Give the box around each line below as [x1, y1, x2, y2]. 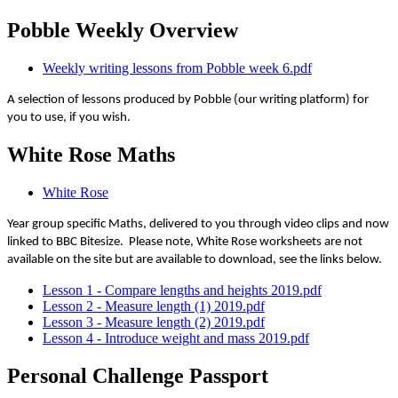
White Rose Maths [7, 143, 175, 167]
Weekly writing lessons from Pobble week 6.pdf [43, 60, 312, 76]
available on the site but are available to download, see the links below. [7, 253, 382, 267]
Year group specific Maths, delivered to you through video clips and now [7, 218, 389, 232]
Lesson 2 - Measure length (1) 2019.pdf [43, 298, 265, 314]
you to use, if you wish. [7, 110, 131, 124]
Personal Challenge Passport [7, 364, 268, 388]
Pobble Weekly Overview [7, 18, 238, 42]
